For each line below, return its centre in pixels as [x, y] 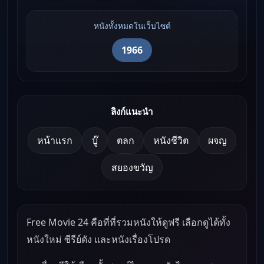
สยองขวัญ [132, 167]
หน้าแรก [55, 141]
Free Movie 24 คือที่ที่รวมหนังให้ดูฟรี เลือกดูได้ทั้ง [129, 222]
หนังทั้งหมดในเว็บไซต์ [132, 26]
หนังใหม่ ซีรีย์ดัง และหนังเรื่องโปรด [99, 239]
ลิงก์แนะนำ [132, 112]
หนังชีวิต [171, 141]
